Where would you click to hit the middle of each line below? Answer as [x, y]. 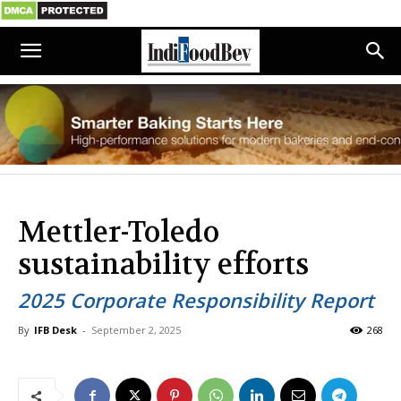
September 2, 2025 [136, 330]
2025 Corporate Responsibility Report [196, 300]
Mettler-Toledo [119, 232]
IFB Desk [55, 330]
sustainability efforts [163, 264]
